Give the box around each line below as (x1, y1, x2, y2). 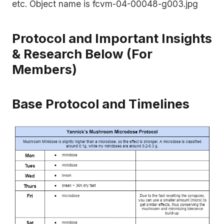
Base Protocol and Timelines (12, 96, 189, 112)
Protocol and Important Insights (12, 30, 212, 46)
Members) (12, 61, 77, 77)
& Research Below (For (12, 45, 152, 61)
